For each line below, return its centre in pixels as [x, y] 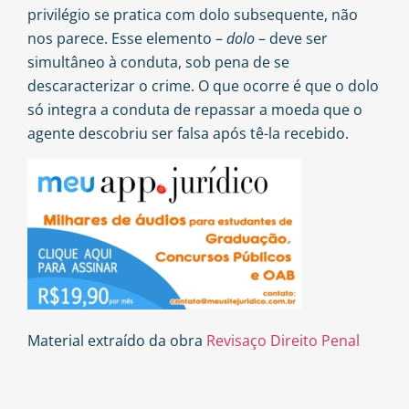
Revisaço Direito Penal [283, 341]
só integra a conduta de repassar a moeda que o [195, 109]
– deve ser [291, 38]
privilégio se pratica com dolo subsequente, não [193, 14]
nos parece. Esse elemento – [127, 38]
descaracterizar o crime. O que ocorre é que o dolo [203, 85]
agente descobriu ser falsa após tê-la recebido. [188, 133]
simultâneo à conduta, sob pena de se [158, 62]
